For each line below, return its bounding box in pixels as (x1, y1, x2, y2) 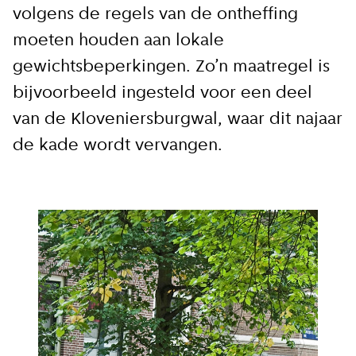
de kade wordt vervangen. (13, 137, 222, 156)
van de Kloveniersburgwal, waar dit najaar (13, 110, 342, 130)
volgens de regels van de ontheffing (13, 6, 298, 25)
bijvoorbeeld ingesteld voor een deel (13, 84, 312, 103)
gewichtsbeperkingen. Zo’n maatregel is (13, 58, 330, 77)
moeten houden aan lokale (13, 32, 224, 51)
